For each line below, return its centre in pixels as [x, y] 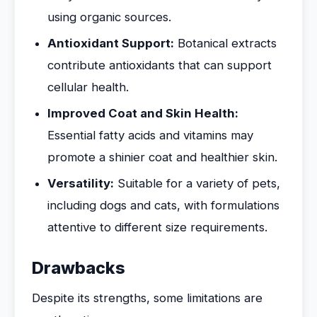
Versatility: [81, 183]
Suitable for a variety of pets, [197, 183]
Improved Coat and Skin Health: [143, 113]
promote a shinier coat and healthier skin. [162, 157]
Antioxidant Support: [111, 43]
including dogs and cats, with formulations [163, 205]
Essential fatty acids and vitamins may [150, 135]
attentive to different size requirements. [157, 227]
